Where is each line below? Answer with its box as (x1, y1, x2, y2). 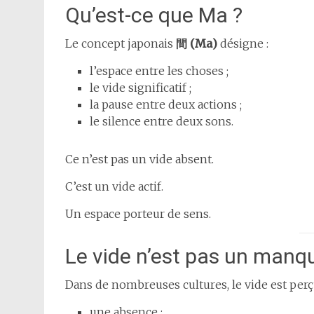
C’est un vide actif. (65, 179, 163, 194)
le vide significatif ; (90, 81, 191, 95)
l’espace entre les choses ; (90, 64, 228, 78)
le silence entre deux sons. (90, 114, 233, 129)
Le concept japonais (65, 36, 176, 51)
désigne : (217, 36, 268, 51)
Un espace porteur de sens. (65, 207, 211, 221)
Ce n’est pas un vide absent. (65, 152, 214, 167)
